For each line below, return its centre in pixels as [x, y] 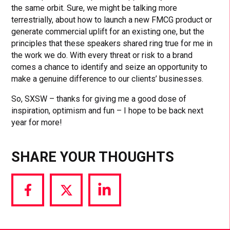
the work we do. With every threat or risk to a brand [102, 55]
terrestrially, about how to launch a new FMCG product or [112, 20]
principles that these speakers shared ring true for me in [112, 43]
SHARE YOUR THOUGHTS [93, 157]
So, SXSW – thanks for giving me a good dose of [99, 99]
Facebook [45, 219]
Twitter [78, 219]
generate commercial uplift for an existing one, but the [108, 31]
